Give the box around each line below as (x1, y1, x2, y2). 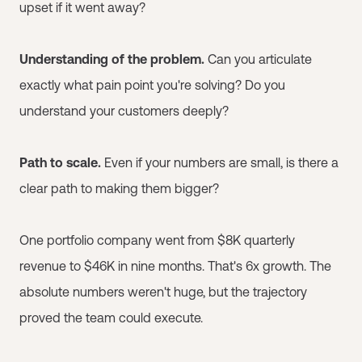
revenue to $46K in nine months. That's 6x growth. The (19, 259, 331, 273)
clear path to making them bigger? (19, 181, 219, 196)
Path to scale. (19, 155, 101, 170)
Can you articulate (204, 52, 312, 66)
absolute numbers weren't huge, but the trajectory (19, 284, 307, 299)
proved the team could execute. (19, 310, 203, 325)
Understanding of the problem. (19, 52, 204, 66)
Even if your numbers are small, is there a (101, 155, 339, 170)
